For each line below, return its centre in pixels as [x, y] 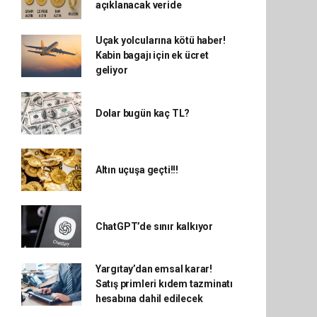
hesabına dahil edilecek [149, 299]
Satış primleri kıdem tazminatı [164, 284]
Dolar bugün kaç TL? [143, 113]
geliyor [111, 70]
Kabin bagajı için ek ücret [152, 56]
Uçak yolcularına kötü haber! [160, 41]
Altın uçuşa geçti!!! [137, 169]
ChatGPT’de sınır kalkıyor [154, 226]
